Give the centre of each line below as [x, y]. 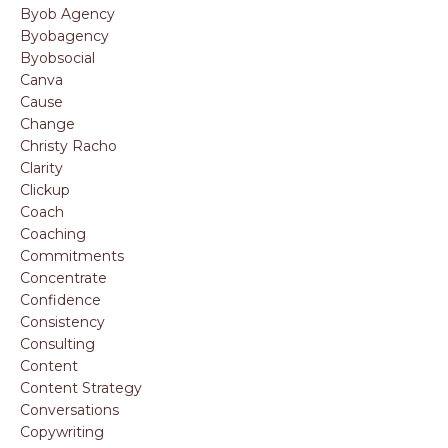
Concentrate [63, 277]
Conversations [69, 409]
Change [47, 123]
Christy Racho [68, 145]
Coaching [53, 233]
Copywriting [62, 431]
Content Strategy [81, 387]
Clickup [45, 189]
